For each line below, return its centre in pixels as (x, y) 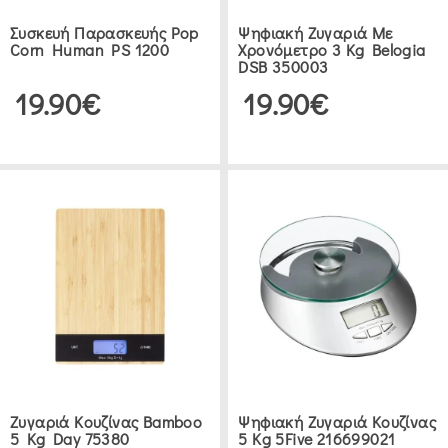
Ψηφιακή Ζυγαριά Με (315, 33)
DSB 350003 (283, 67)
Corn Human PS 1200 (90, 50)
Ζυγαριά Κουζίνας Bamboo (106, 422)
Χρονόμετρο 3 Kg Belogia (332, 50)
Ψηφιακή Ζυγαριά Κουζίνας (337, 422)
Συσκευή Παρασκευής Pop (104, 33)
